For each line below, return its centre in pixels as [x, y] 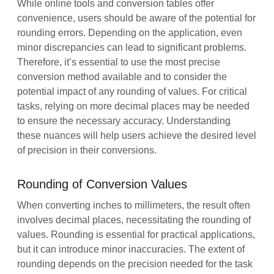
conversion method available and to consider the [122, 76]
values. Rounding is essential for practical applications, [136, 234]
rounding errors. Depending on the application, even [130, 32]
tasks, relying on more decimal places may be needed [134, 106]
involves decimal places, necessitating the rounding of [134, 220]
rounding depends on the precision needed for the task [135, 264]
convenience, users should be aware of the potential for [137, 18]
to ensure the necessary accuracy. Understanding [124, 120]
